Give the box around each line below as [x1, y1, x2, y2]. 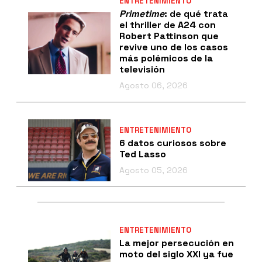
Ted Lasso [119, 147, 166, 160]
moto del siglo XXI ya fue [119, 247, 233, 260]
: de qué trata [164, 7, 228, 20]
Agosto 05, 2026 [119, 164, 188, 175]
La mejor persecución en [119, 236, 234, 249]
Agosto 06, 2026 [119, 80, 188, 91]
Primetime [119, 7, 164, 20]
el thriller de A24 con [119, 18, 216, 31]
